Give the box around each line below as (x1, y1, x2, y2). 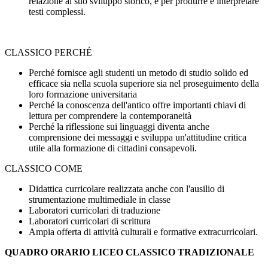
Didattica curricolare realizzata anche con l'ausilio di (29, 183, 224, 194)
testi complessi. (29, 6, 86, 17)
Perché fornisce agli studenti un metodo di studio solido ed (29, 67, 248, 78)
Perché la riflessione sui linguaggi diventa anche (29, 121, 209, 132)
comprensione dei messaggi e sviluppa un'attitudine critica (29, 132, 246, 142)
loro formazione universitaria (29, 89, 137, 99)
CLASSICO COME (5, 163, 83, 173)
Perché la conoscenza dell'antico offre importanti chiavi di (29, 99, 246, 110)
